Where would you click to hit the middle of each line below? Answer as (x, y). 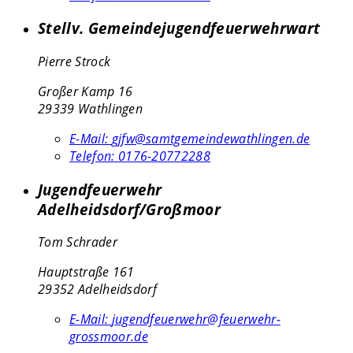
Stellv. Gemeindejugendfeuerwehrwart (179, 28)
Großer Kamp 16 (85, 91)
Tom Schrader (78, 242)
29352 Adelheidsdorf (98, 290)
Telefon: (94, 156)
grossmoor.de (109, 337)
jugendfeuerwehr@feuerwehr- (196, 320)
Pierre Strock (74, 61)
